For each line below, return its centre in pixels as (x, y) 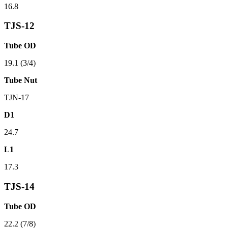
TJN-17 (17, 98)
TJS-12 (19, 26)
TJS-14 (19, 186)
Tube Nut (21, 80)
